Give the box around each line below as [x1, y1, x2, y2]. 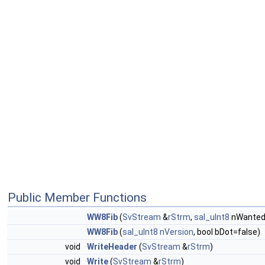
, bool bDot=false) [193, 227, 260, 237]
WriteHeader [87, 242, 137, 251]
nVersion [160, 227, 193, 237]
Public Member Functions [8, 190, 147, 205]
